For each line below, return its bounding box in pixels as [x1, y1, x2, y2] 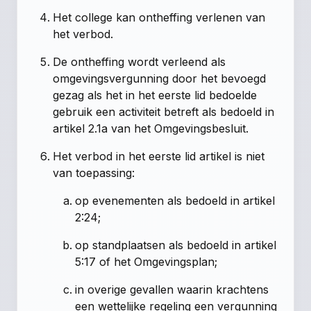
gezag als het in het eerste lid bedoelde [53, 88, 258, 103]
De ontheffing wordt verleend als [53, 55, 226, 69]
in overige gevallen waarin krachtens [75, 283, 269, 297]
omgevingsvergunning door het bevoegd [53, 72, 267, 86]
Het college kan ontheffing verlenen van [53, 10, 266, 25]
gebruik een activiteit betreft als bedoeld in [53, 105, 275, 119]
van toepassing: [53, 166, 135, 180]
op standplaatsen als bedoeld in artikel [75, 238, 277, 253]
